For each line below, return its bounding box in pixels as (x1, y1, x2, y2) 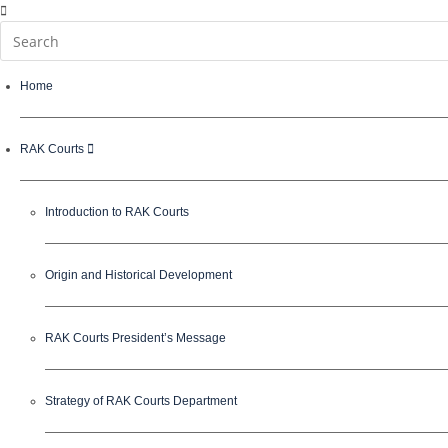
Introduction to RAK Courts (45, 205, 189, 219)
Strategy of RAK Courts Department (45, 394, 237, 408)
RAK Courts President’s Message (45, 331, 226, 345)
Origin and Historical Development (45, 268, 232, 282)
